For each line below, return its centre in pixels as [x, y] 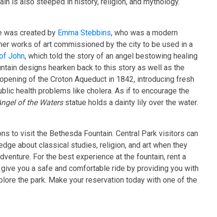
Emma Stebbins [84, 33]
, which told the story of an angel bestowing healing [111, 56]
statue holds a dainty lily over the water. [131, 102]
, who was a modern [144, 33]
